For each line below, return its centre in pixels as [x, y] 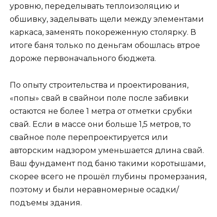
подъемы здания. [46, 202]
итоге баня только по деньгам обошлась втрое [105, 46]
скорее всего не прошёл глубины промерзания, [108, 176]
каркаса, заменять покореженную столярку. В [103, 32]
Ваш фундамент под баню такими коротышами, [108, 163]
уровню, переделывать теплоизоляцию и [95, 6]
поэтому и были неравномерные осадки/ [94, 189]
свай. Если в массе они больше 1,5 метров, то [100, 124]
